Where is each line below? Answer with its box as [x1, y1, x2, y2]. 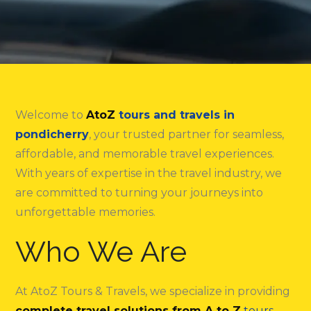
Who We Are [15, 235, 187, 269]
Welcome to [15, 108, 87, 121]
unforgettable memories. [15, 205, 156, 219]
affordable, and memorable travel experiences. [15, 147, 275, 160]
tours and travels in [119, 108, 235, 121]
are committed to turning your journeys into [15, 186, 264, 199]
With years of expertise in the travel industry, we [15, 167, 283, 180]
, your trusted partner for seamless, [89, 128, 285, 141]
